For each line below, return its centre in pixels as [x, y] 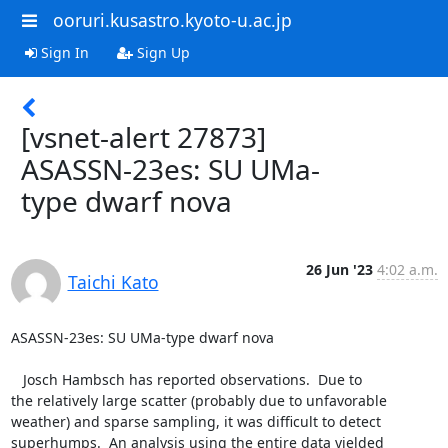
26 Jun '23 [339, 269]
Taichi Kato [113, 281]
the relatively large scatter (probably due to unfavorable [198, 400]
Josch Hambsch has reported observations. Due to [16, 379]
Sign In [62, 52]
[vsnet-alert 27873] [143, 136]
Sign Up [161, 52]
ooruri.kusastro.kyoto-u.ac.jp [172, 20]
